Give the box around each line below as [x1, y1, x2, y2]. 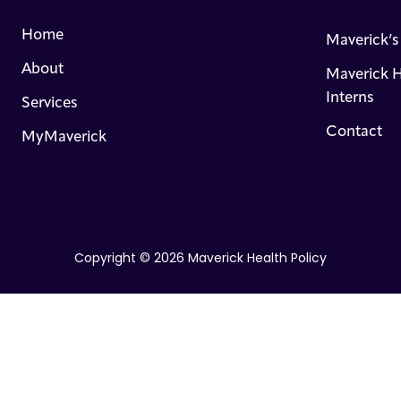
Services [21, 96, 78, 111]
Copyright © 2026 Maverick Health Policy [74, 252, 327, 266]
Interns [326, 90, 374, 106]
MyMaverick [21, 130, 107, 145]
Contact [326, 124, 382, 140]
